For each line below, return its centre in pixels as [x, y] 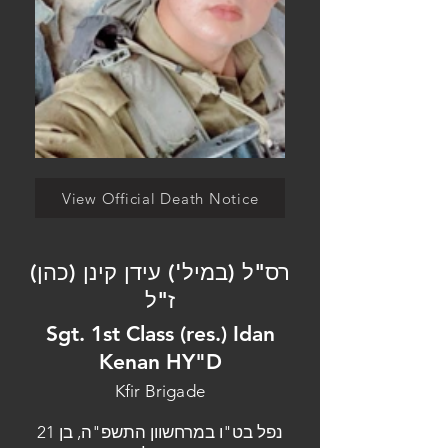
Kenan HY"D [160, 361]
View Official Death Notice [160, 198]
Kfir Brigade [160, 391]
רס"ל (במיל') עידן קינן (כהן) [160, 272]
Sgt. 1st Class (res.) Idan [160, 333]
